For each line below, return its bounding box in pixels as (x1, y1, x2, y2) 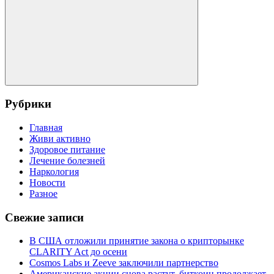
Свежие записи (5, 210, 84, 224)
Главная (29, 122, 62, 133)
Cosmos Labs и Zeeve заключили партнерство (29, 257, 218, 268)
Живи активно (29, 133, 91, 144)
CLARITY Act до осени (29, 246, 127, 257)
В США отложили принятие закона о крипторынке (29, 235, 244, 246)
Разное (29, 188, 57, 199)
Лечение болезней (29, 155, 105, 166)
